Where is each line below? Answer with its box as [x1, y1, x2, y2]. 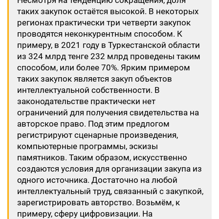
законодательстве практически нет [17, 96, 155, 106]
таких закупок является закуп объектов [17, 74, 172, 84]
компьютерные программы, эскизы [17, 141, 158, 151]
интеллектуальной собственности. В [17, 85, 160, 95]
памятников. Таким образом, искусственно [17, 153, 187, 162]
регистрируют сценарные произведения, [17, 130, 178, 140]
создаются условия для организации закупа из [17, 164, 202, 174]
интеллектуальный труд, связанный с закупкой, [17, 186, 203, 196]
